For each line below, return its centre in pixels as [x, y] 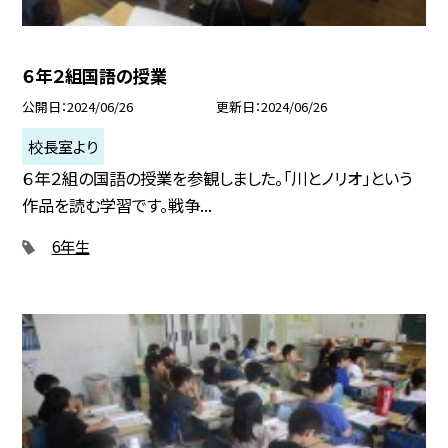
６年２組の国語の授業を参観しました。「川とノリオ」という [217, 178]
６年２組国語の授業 [95, 76]
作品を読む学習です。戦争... [117, 205]
